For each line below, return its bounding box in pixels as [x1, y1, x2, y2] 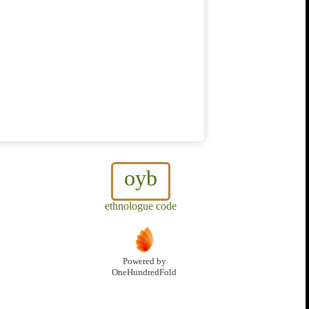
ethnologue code [105, 200, 177, 212]
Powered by [122, 257, 166, 267]
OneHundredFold [112, 268, 177, 278]
